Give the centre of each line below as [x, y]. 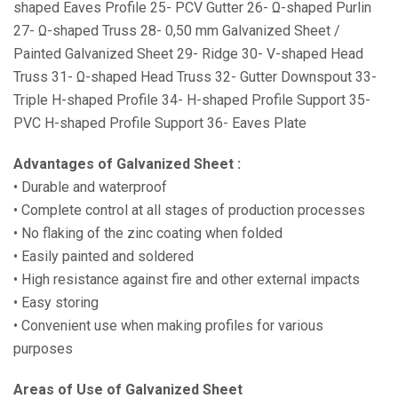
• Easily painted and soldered [103, 256]
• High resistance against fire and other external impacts [187, 279]
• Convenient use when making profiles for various [168, 325]
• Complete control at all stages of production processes [189, 210]
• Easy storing [56, 302]
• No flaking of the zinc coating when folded [148, 233]
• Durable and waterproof [90, 187]
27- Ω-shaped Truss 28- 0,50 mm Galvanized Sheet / [177, 30]
